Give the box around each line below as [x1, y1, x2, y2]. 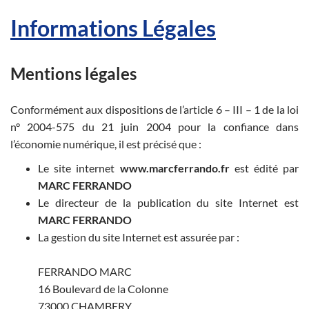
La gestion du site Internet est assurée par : [38, 230, 239, 243]
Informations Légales [10, 14, 216, 42]
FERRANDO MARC [38, 264, 132, 278]
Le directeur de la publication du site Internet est [38, 195, 299, 209]
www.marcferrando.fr [119, 161, 230, 175]
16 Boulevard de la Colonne [38, 281, 168, 295]
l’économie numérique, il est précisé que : [10, 137, 201, 150]
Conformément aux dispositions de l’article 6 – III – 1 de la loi [10, 102, 299, 116]
